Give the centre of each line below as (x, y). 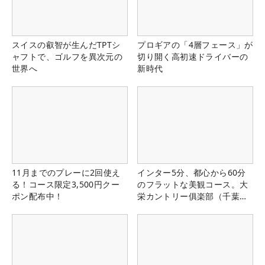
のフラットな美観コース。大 (193, 184)
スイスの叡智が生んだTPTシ (66, 44)
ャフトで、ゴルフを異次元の (67, 56)
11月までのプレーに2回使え (66, 172)
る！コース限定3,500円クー (66, 184)
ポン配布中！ (38, 196)
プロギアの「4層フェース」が (195, 44)
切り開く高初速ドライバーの (193, 56)
